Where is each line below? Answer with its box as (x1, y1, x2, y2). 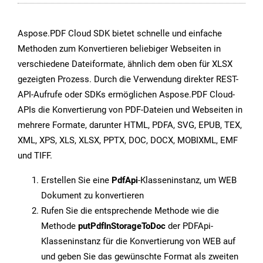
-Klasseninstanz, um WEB (138, 175, 237, 186)
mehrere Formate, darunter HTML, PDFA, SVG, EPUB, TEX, (18, 120, 242, 131)
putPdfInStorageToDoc (78, 221, 166, 232)
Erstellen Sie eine (41, 175, 112, 186)
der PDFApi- (166, 221, 213, 232)
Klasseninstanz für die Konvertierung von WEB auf (41, 236, 235, 247)
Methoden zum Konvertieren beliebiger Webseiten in (18, 43, 221, 55)
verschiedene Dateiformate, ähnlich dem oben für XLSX (18, 59, 232, 70)
